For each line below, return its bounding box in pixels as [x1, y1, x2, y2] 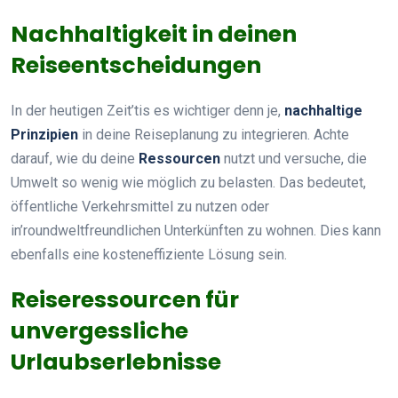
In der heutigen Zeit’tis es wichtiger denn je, [11, 101, 284, 119]
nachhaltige [284, 101, 362, 119]
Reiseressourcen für [11, 283, 239, 315]
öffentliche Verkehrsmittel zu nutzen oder [11, 197, 269, 215]
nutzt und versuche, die [220, 149, 367, 167]
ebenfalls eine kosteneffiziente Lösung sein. [11, 245, 287, 263]
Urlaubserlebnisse [11, 346, 221, 378]
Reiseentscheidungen [11, 49, 261, 81]
